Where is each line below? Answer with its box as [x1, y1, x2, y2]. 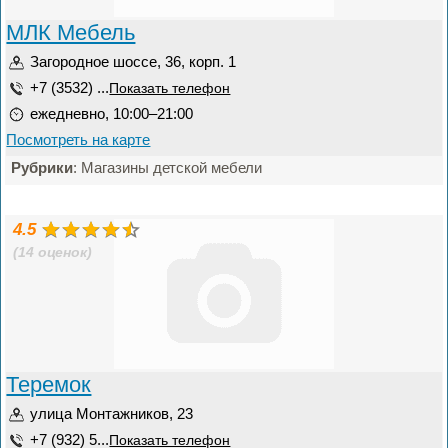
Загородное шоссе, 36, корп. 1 [30, 53, 237, 70]
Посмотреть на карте [6, 131, 151, 148]
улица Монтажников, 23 [30, 405, 194, 422]
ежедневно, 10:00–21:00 [30, 105, 194, 122]
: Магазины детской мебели [73, 159, 263, 176]
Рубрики [11, 159, 74, 176]
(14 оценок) [13, 245, 93, 260]
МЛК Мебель [6, 20, 136, 45]
